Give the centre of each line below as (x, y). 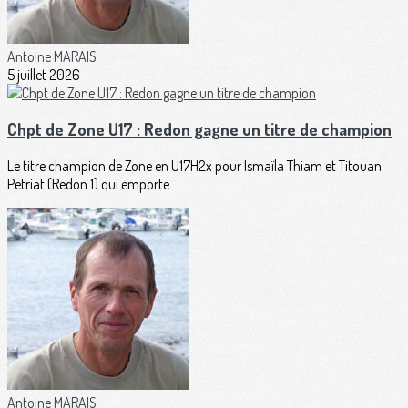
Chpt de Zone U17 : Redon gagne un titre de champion (199, 129)
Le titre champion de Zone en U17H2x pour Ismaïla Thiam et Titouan (194, 166)
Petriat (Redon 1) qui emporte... (92, 184)
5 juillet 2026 (44, 74)
